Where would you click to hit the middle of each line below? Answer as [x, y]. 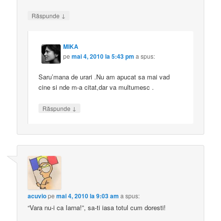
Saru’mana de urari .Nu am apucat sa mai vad [104, 77]
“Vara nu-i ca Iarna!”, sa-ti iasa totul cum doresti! [97, 208]
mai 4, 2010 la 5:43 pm [103, 56]
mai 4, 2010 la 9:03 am [88, 196]
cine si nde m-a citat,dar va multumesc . [96, 87]
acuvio [37, 196]
